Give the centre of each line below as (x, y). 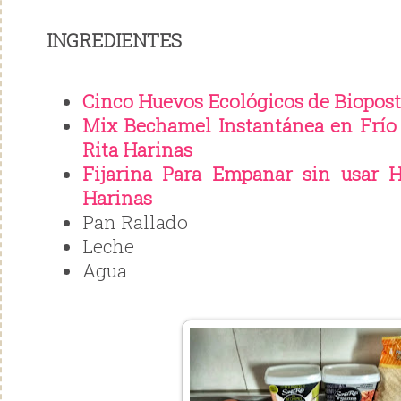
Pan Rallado (135, 222)
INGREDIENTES (114, 41)
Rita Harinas (140, 150)
